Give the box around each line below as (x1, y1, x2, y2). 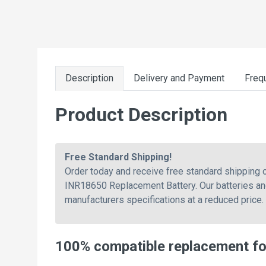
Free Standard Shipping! (65, 151, 172, 163)
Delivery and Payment (134, 72, 224, 84)
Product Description (55, 103, 227, 126)
